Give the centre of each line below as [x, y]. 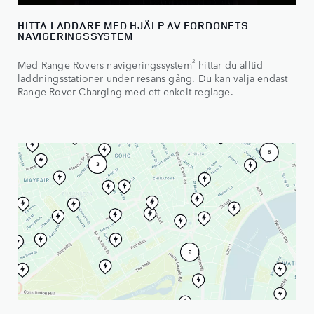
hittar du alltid [230, 65]
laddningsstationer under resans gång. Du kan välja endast [153, 78]
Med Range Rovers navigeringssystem [105, 65]
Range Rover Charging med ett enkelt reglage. [125, 91]
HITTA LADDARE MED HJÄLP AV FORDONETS [133, 26]
